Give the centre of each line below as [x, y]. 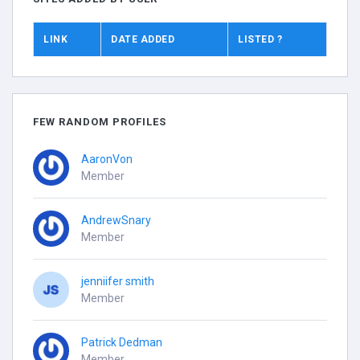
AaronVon [107, 159]
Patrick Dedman [122, 342]
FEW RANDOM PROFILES [100, 122]
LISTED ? [260, 39]
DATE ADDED [143, 39]
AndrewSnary [116, 220]
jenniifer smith [118, 281]
